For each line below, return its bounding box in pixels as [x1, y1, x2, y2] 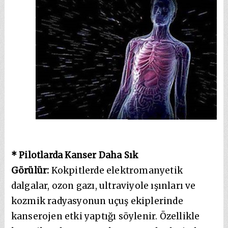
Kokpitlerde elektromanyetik [51, 164, 183, 176]
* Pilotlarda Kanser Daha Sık [11, 149, 138, 161]
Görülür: [11, 164, 51, 176]
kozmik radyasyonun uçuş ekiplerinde [11, 195, 183, 207]
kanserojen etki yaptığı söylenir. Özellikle [11, 210, 200, 222]
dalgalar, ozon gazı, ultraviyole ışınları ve [11, 180, 196, 191]
